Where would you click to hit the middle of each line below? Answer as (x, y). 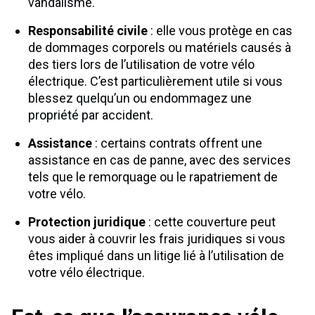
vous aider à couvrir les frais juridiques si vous (157, 239)
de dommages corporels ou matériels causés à (160, 47)
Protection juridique (87, 222)
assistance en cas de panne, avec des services (160, 160)
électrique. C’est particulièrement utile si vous (155, 81)
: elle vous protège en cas (220, 31)
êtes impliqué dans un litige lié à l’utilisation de (156, 256)
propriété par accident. (91, 115)
